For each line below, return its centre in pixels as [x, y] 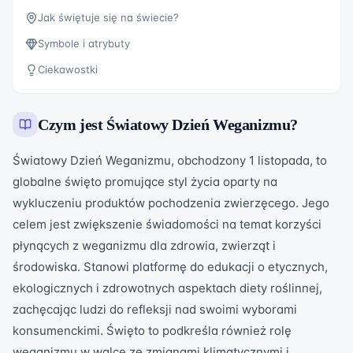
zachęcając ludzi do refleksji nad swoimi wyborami [155, 309]
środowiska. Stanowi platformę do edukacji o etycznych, [170, 267]
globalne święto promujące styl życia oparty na [145, 182]
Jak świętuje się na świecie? [108, 17]
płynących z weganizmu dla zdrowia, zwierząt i [144, 245]
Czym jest [72, 124]
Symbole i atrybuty [84, 43]
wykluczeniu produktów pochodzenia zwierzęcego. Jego [171, 203]
